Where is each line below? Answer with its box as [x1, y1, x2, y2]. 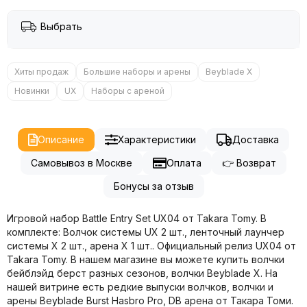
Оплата [167, 157, 202, 169]
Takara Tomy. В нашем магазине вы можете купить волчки [7, 254, 284, 266]
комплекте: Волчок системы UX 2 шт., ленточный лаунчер [7, 226, 284, 238]
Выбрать [40, 21, 82, 33]
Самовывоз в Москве [30, 157, 132, 169]
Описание [38, 134, 84, 146]
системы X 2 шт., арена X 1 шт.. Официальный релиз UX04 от [7, 240, 296, 252]
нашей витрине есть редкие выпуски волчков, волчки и [7, 281, 273, 293]
